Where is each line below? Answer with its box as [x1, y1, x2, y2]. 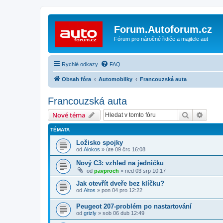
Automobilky [99, 76, 132, 82]
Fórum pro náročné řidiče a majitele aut [114, 36, 208, 42]
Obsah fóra [62, 76, 91, 82]
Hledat [189, 110, 210, 119]
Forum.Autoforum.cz [114, 24, 212, 35]
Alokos [84, 146, 100, 152]
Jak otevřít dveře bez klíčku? [76, 179, 164, 187]
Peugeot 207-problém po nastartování [76, 203, 192, 211]
